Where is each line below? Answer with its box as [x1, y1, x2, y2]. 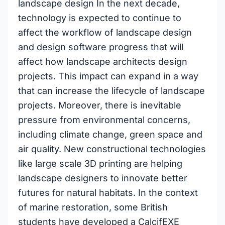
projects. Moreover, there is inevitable [18, 100, 181, 110]
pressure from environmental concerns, [18, 115, 190, 125]
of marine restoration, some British [18, 202, 168, 212]
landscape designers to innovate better [18, 173, 187, 183]
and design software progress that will [18, 42, 183, 52]
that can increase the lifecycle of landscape [18, 85, 205, 96]
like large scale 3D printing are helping [18, 158, 182, 169]
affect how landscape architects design [18, 56, 187, 67]
